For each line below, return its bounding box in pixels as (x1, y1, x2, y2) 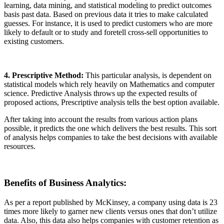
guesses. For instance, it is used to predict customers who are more (4, 19, 212, 28)
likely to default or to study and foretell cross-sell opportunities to (4, 28, 208, 37)
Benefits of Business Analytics (4, 177, 123, 188)
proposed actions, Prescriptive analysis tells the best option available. (4, 98, 219, 107)
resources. (4, 142, 35, 151)
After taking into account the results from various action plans (4, 115, 197, 124)
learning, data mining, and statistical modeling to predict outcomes (4, 1, 211, 10)
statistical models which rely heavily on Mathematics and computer (4, 80, 214, 89)
